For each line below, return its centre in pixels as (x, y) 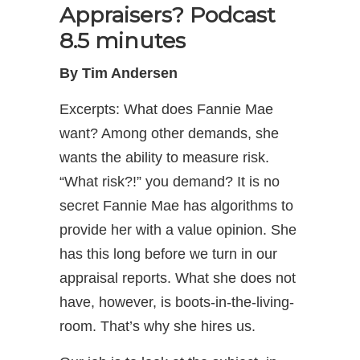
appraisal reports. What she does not (178, 278)
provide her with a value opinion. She (178, 229)
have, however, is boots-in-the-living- (177, 302)
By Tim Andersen (119, 73)
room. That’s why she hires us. (157, 326)
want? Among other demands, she (169, 133)
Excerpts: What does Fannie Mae (166, 109)
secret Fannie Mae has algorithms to (176, 205)
